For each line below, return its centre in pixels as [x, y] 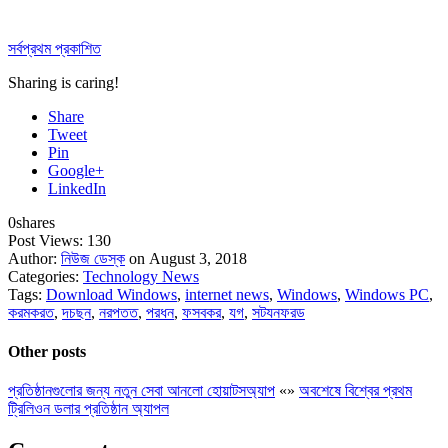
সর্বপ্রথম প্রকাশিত [54, 48]
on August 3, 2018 [186, 258]
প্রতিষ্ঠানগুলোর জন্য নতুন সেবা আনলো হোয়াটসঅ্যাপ [141, 391]
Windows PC [387, 294]
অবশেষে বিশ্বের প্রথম [355, 391]
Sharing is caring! [63, 82]
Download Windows [111, 294]
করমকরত [31, 312]
